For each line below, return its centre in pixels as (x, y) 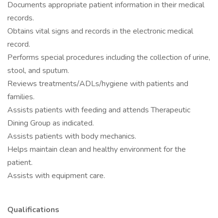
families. (21, 97)
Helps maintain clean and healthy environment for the (97, 149)
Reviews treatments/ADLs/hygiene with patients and (98, 84)
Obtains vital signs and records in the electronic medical (100, 31)
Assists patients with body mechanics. (72, 136)
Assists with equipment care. (56, 176)
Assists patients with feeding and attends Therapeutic (99, 110)
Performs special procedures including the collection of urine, (109, 57)
